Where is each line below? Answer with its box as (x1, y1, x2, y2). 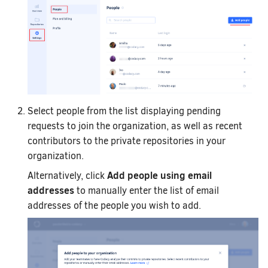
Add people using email (107, 168, 212, 182)
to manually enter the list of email (74, 184, 219, 197)
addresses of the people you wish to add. (28, 199, 201, 212)
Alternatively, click (28, 169, 107, 182)
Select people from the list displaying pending (28, 104, 221, 117)
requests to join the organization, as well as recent (28, 119, 242, 132)
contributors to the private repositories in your (28, 134, 226, 147)
